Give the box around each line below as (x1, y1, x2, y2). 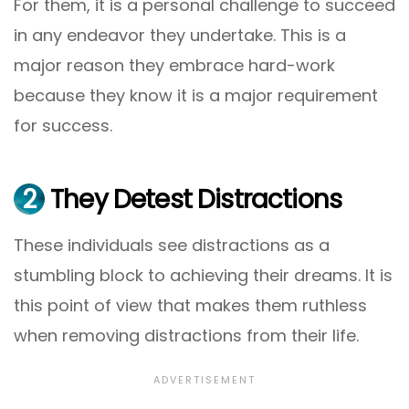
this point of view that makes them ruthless (14, 294, 367, 318)
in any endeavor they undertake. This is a (14, 23, 346, 47)
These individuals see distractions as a (14, 234, 330, 257)
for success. (14, 113, 112, 137)
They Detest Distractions (45, 181, 341, 217)
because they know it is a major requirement (14, 83, 378, 107)
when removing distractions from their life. (14, 324, 359, 348)
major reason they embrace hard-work (14, 53, 335, 77)
